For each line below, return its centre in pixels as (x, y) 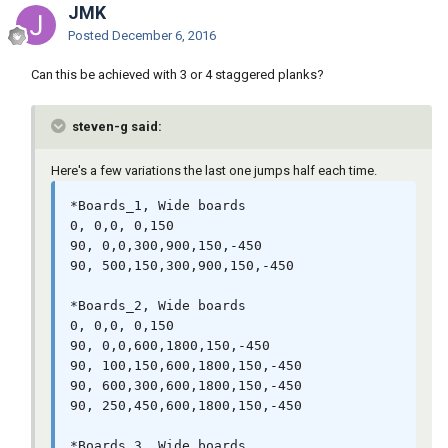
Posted (90, 36)
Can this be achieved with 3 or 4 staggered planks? (177, 75)
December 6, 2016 (164, 36)
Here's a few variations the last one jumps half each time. (214, 171)
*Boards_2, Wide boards (158, 306)
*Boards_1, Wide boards (158, 206)
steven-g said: (115, 127)
